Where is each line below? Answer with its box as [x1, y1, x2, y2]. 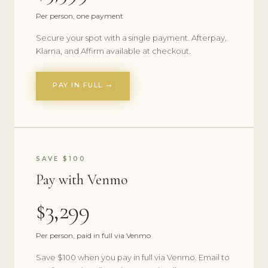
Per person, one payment [36, 11, 123, 20]
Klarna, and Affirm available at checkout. [36, 46, 191, 56]
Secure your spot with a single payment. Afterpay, [36, 33, 227, 42]
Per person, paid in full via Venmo [36, 231, 151, 240]
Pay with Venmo [36, 171, 127, 188]
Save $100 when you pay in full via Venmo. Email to [36, 252, 230, 262]
